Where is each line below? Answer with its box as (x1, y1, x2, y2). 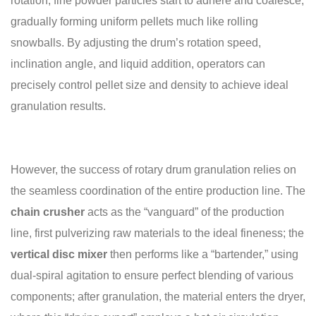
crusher (43, 206, 85, 218)
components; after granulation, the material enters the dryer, (11, 291, 305, 303)
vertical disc (11, 248, 78, 260)
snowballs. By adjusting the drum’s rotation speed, (11, 37, 261, 49)
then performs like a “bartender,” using (107, 248, 298, 260)
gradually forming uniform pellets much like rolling (11, 16, 258, 28)
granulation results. (11, 100, 106, 112)
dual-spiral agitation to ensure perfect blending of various (11, 269, 293, 281)
